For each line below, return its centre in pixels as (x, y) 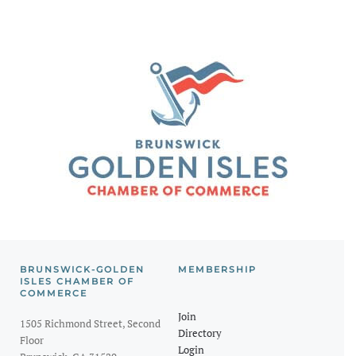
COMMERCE (54, 293)
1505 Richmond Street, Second (90, 323)
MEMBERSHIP (217, 269)
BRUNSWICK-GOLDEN (82, 269)
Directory (200, 333)
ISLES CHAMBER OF (77, 281)
